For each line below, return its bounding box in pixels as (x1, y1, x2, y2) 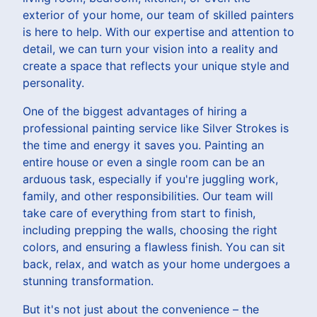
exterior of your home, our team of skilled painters (23, 7, 294, 22)
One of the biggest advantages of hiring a (23, 103, 247, 118)
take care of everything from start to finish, (23, 205, 255, 220)
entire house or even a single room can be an (23, 154, 265, 169)
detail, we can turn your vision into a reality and (23, 41, 278, 56)
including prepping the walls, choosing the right (23, 222, 277, 237)
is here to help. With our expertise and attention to (23, 24, 294, 39)
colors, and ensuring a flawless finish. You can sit (23, 239, 285, 254)
